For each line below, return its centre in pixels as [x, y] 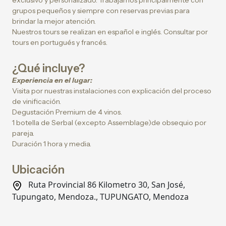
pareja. [23, 133]
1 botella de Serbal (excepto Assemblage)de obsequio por [109, 123]
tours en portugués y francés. [60, 42]
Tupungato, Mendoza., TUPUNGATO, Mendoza [100, 197]
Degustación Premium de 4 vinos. [67, 112]
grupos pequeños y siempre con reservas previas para [101, 11]
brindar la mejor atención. [54, 21]
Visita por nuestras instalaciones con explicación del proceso [112, 91]
